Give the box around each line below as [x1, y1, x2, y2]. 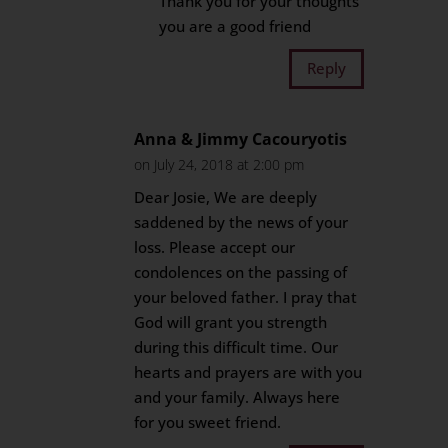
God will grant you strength [134, 312, 328, 332]
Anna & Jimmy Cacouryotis [134, 128, 348, 150]
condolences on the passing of [134, 262, 348, 282]
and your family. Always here [134, 387, 341, 407]
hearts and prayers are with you [134, 362, 363, 382]
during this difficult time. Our [134, 337, 339, 357]
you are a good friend [159, 16, 312, 36]
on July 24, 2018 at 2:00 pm [134, 155, 305, 174]
